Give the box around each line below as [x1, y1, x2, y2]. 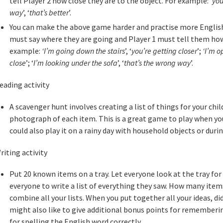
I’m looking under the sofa [33, 58, 117, 68]
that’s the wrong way [123, 58, 191, 68]
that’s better [29, 7, 69, 18]
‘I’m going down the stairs [41, 46, 125, 56]
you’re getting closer [131, 46, 197, 56]
